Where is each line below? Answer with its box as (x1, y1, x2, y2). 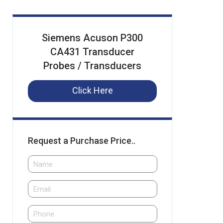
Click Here (72, 85, 113, 96)
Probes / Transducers (43, 60, 141, 72)
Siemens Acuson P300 (42, 32, 143, 44)
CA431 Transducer (50, 46, 134, 58)
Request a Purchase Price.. (28, 135, 135, 146)
